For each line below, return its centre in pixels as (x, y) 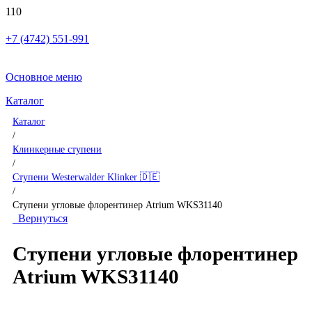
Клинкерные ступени (57, 149)
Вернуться (40, 218)
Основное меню (44, 77)
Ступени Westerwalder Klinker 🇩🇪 (86, 177)
